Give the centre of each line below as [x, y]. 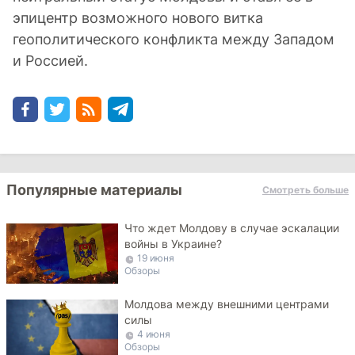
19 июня [156, 258]
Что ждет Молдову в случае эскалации [232, 228]
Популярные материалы [94, 190]
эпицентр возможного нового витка [138, 18]
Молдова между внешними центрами [227, 304]
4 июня [154, 334]
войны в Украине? [174, 244]
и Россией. [50, 61]
